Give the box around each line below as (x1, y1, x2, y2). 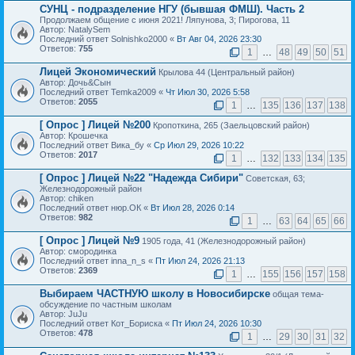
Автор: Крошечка (40, 131, 108, 141)
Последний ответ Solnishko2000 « (40, 34, 177, 44)
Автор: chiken (40, 193, 94, 204)
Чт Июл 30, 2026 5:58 (166, 87, 250, 97)
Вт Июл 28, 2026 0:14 (151, 203, 235, 213)
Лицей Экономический (40, 66, 156, 78)
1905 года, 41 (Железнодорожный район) (139, 236, 306, 246)
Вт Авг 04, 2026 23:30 (177, 34, 261, 44)
